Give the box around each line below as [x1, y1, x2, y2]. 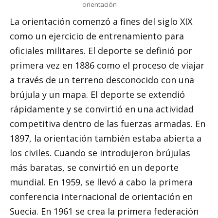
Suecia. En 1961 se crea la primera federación [10, 205, 199, 217]
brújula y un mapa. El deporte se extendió [10, 88, 185, 100]
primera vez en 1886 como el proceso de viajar [10, 59, 204, 71]
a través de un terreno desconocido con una [10, 73, 194, 86]
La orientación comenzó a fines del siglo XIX [10, 15, 192, 27]
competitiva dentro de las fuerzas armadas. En [10, 117, 205, 129]
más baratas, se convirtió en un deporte [10, 161, 179, 173]
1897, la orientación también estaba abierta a [10, 132, 201, 144]
